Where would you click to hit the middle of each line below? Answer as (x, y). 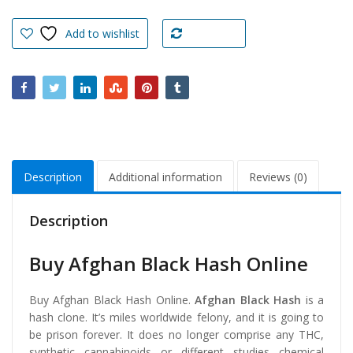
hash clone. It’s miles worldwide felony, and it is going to (176, 317)
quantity (35, 47)
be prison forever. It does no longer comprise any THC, (176, 334)
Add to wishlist (103, 34)
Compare (212, 35)
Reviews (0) (278, 176)
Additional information (165, 176)
